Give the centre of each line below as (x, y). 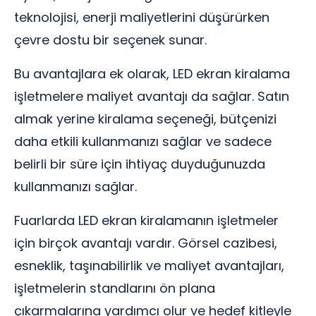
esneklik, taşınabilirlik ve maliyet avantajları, (149, 266)
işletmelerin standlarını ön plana (115, 288)
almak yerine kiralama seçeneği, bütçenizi (145, 119)
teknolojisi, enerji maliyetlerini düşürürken (142, 17)
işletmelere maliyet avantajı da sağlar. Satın (152, 96)
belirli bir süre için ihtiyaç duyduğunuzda (140, 164)
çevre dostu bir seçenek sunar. (110, 40)
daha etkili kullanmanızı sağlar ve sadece (143, 141)
